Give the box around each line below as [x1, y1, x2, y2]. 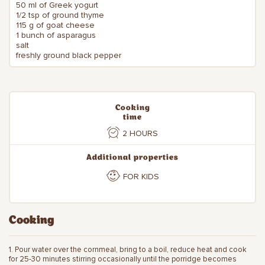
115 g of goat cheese [16, 20, 95, 30]
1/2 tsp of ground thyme [16, 9, 104, 20]
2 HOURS [122, 128, 158, 138]
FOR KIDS [122, 171, 159, 182]
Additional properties [86, 153, 179, 161]
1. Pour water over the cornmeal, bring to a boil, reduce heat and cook [9, 244, 247, 254]
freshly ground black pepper [16, 50, 121, 60]
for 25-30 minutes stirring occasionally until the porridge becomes [9, 254, 237, 264]
